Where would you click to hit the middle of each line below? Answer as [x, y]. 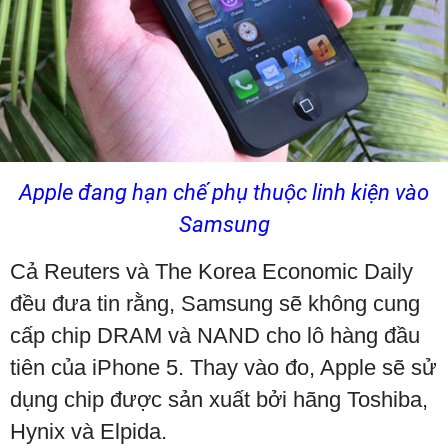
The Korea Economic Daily [284, 271]
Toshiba [384, 399]
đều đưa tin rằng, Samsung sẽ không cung [215, 303]
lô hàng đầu [363, 335]
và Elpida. [119, 431]
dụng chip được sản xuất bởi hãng [178, 399]
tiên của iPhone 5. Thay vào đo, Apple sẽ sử [223, 367]
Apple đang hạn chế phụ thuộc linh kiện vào [224, 192]
